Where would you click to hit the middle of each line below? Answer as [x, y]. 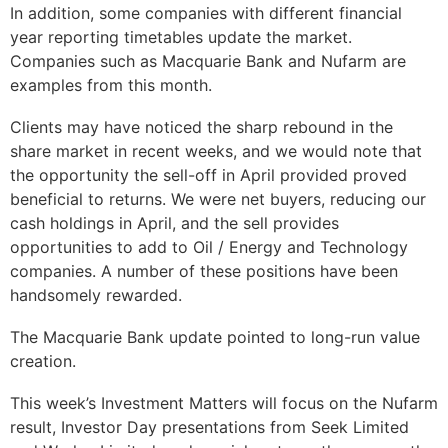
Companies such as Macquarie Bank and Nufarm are [208, 61]
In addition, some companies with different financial [206, 13]
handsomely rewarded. [98, 295]
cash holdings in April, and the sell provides [174, 223]
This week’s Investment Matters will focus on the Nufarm [224, 403]
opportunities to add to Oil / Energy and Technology [209, 247]
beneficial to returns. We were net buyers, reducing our [218, 199]
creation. [45, 361]
